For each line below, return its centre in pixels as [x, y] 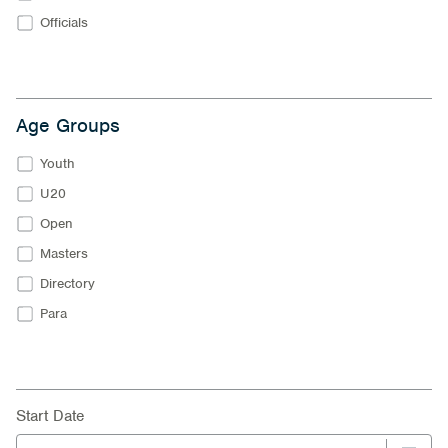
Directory [67, 283]
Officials [64, 22]
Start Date [50, 416]
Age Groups [68, 125]
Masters [64, 253]
